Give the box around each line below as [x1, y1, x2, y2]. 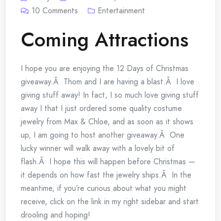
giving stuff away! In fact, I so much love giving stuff [21, 89, 199, 101]
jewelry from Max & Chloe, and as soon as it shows [21, 116, 193, 127]
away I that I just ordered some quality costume [21, 103, 182, 114]
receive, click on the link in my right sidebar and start [21, 196, 199, 207]
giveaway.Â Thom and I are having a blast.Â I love [21, 76, 194, 87]
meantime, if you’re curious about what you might [21, 183, 186, 194]
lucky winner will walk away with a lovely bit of [21, 143, 175, 154]
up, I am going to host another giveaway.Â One [21, 129, 184, 141]
